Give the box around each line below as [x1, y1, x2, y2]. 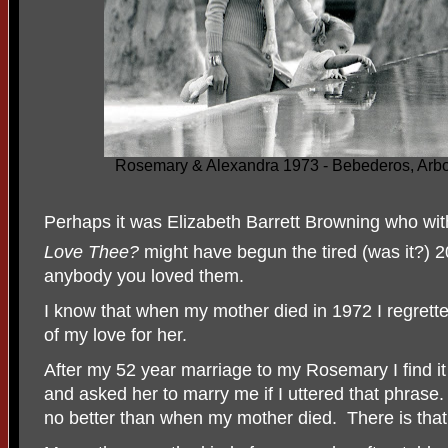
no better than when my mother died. [44, 408, 337, 429]
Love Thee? [44, 242, 139, 263]
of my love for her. [44, 325, 187, 346]
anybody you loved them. [44, 266, 244, 287]
